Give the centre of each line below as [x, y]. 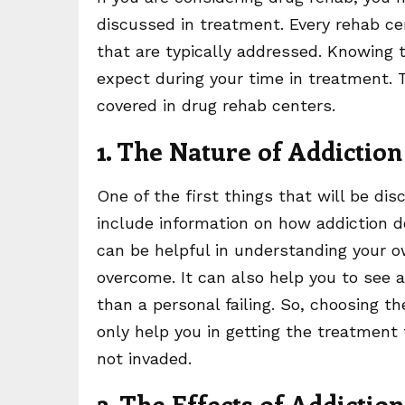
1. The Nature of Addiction [250, 151]
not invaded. [144, 359]
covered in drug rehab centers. [216, 106]
